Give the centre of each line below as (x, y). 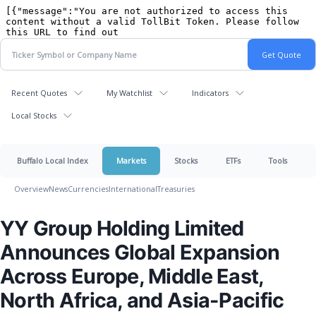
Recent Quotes (39, 93)
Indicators (210, 93)
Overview (31, 189)
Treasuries (176, 189)
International (133, 189)
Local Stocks (34, 115)
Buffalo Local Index (53, 160)
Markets (131, 160)
